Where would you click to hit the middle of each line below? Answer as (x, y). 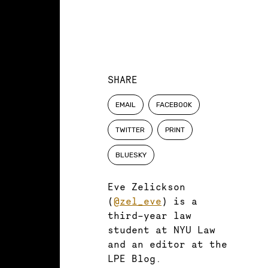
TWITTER (130, 130)
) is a (179, 201)
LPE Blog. (135, 259)
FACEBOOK (174, 105)
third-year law (150, 216)
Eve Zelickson (147, 187)
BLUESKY (131, 155)
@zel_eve (138, 201)
